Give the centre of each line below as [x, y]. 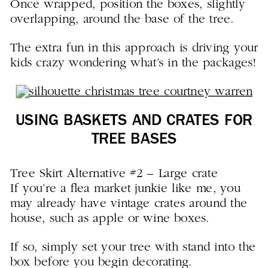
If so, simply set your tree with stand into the [133, 248]
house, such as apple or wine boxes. [112, 219]
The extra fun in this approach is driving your [134, 48]
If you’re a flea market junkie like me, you [125, 189]
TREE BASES [134, 140]
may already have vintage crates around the [129, 204]
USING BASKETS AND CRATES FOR [134, 122]
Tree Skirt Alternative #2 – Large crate [114, 173]
